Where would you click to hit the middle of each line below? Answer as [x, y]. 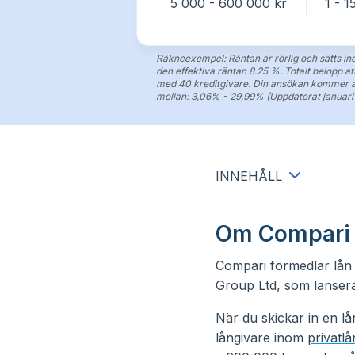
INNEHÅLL [249, 176]
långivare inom [261, 338]
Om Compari [283, 234]
